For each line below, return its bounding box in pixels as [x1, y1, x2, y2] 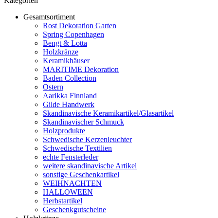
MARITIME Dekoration [43, 65, 119, 73]
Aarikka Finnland [43, 91, 97, 100]
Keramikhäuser [43, 56, 90, 65]
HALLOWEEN [43, 188, 93, 196]
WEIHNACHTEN [43, 179, 102, 187]
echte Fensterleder [43, 153, 98, 161]
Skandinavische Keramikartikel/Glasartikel [43, 109, 174, 117]
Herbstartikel [43, 197, 82, 205]
